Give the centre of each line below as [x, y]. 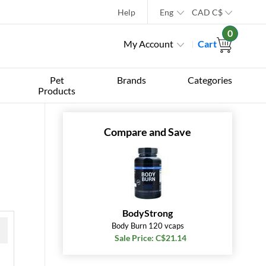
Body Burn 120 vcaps [148, 226]
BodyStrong [148, 213]
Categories [210, 80]
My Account [148, 44]
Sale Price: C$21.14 [151, 238]
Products [57, 91]
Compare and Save [148, 132]
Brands [132, 80]
